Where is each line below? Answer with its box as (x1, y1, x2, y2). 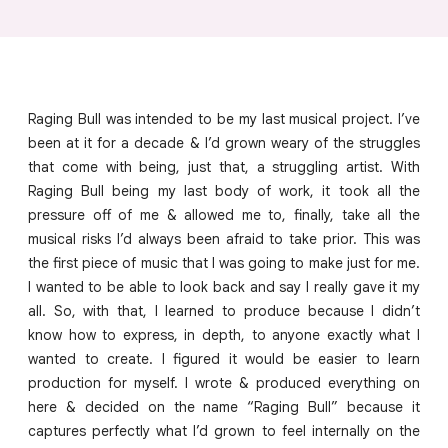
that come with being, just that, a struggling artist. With (28, 158, 420, 177)
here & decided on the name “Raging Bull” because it (28, 398, 420, 417)
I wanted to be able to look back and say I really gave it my (28, 278, 420, 297)
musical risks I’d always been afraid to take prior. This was (28, 230, 420, 249)
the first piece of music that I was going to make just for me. (28, 254, 420, 273)
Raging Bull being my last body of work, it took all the (28, 182, 420, 201)
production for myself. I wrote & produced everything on (28, 374, 420, 393)
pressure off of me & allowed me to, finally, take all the (28, 206, 420, 225)
